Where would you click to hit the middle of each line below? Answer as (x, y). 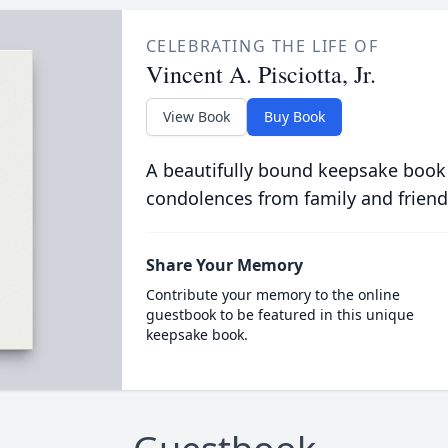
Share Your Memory (224, 265)
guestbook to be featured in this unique (279, 314)
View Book (196, 116)
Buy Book (294, 116)
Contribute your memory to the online (272, 294)
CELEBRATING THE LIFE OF (262, 46)
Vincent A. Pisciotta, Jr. (260, 74)
